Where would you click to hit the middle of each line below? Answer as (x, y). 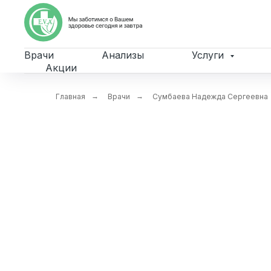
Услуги (209, 55)
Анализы (123, 55)
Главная (70, 96)
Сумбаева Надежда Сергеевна (210, 96)
